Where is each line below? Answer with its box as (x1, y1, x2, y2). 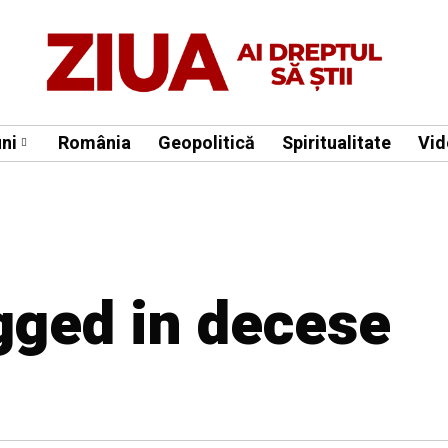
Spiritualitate (282, 129, 391, 157)
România (58, 129, 131, 157)
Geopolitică (158, 129, 255, 157)
